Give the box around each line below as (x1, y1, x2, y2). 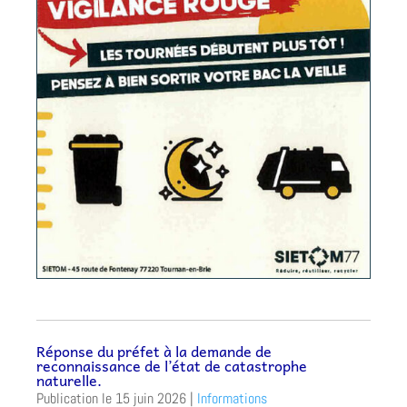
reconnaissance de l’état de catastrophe (36, 352, 307, 377)
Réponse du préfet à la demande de (36, 338, 272, 362)
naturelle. (36, 367, 102, 392)
